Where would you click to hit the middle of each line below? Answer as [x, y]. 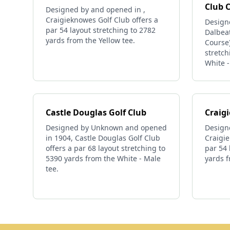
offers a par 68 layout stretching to [106, 148]
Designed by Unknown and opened [106, 128]
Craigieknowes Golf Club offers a [102, 20]
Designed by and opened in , [95, 9]
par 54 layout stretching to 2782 [101, 30]
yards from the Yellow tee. [90, 40]
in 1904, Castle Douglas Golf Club [103, 138]
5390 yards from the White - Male [103, 158]
